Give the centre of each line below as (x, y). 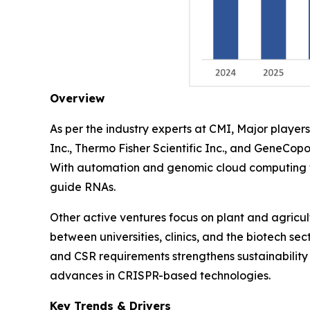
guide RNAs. (83, 186)
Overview (77, 98)
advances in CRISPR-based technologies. (160, 275)
